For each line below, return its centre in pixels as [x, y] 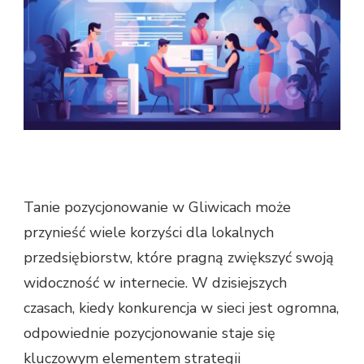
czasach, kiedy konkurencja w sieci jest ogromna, [181, 308]
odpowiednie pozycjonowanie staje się [149, 334]
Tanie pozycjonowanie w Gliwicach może [157, 208]
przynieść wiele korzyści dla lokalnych [149, 233]
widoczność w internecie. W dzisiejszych [155, 283]
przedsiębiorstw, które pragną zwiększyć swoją [179, 258]
